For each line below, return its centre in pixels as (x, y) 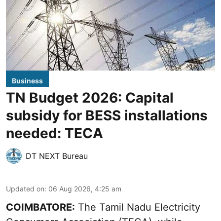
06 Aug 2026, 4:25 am (85, 189)
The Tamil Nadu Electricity (138, 207)
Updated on (25, 189)
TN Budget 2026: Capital (90, 98)
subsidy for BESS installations (107, 116)
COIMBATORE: (40, 207)
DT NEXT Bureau (57, 156)
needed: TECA (55, 133)
